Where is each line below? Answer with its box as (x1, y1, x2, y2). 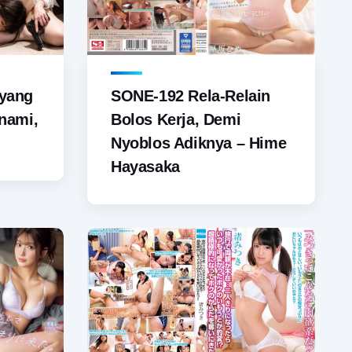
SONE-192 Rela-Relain (111, 87, 271, 105)
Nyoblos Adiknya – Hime (111, 134, 287, 152)
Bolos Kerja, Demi (111, 111, 241, 129)
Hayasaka (111, 158, 180, 176)
